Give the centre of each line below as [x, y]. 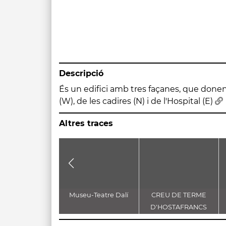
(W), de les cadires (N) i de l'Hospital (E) [137, 101]
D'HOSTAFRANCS [179, 207]
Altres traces [86, 123]
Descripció [81, 73]
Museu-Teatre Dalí [99, 195]
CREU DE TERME [179, 195]
